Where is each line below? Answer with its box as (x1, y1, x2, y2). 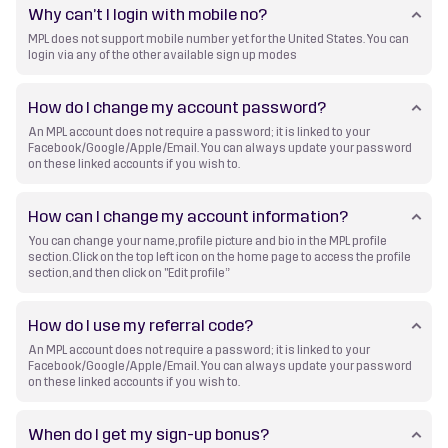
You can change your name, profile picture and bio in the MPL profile (28, 233, 388, 248)
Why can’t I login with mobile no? (28, 3, 268, 25)
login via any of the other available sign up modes (28, 47, 298, 62)
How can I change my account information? (28, 205, 349, 227)
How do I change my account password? (28, 96, 327, 118)
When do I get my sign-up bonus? (28, 423, 270, 445)
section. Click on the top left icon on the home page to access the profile (28, 249, 412, 264)
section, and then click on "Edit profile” (28, 265, 231, 280)
